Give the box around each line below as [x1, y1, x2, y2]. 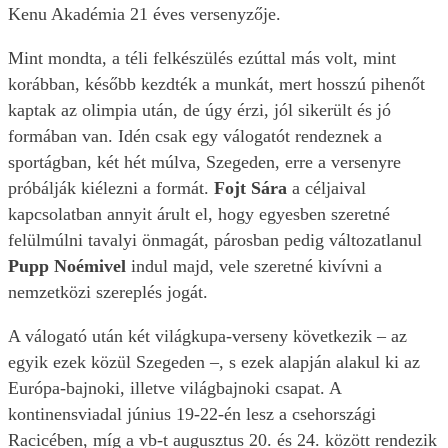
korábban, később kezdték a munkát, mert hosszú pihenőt [8, 74, 425, 95]
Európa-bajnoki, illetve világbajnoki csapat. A [8, 378, 342, 399]
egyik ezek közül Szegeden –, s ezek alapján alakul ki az [8, 352, 420, 373]
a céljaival [287, 178, 366, 199]
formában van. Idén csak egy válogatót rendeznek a [8, 126, 382, 147]
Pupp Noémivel [8, 256, 131, 277]
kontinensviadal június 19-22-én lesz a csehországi [8, 404, 376, 425]
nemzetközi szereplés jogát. [8, 282, 213, 303]
